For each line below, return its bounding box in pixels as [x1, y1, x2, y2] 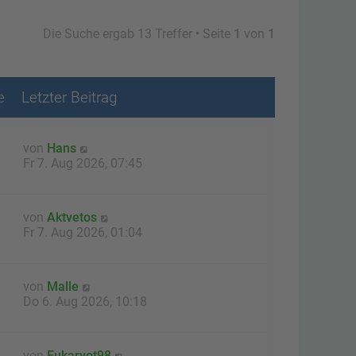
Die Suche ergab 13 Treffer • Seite [43, 26, 234, 41]
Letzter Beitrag [21, 88, 118, 106]
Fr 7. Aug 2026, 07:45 [23, 156, 142, 171]
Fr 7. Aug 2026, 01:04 [23, 225, 142, 241]
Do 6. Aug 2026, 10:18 [23, 294, 147, 310]
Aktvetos [47, 210, 97, 226]
